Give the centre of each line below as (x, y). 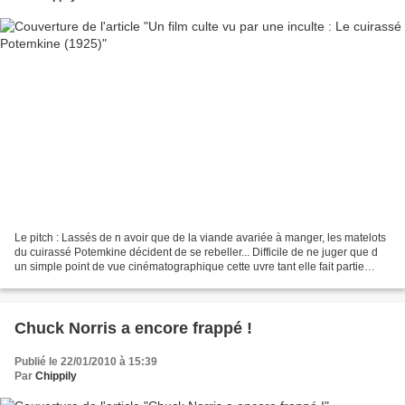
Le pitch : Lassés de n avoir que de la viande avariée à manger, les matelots (200, 238)
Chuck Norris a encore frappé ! (133, 329)
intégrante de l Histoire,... (75, 282)
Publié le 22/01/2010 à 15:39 (86, 362)
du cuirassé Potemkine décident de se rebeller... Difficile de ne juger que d (196, 253)
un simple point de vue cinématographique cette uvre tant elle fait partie (189, 267)
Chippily (56, 377)
